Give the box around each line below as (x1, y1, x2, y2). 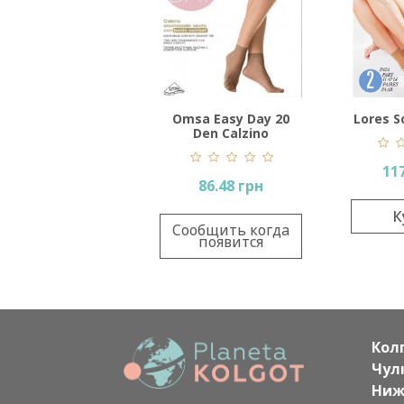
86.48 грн (198, 175, 263, 196)
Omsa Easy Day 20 (172, 109, 289, 127)
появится (198, 231, 263, 252)
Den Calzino (193, 124, 269, 142)
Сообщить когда (172, 219, 289, 240)
